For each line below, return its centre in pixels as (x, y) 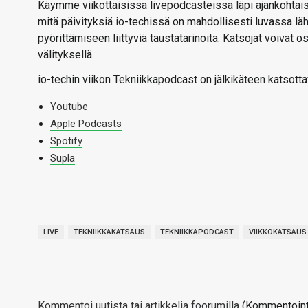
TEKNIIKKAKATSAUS (109, 232)
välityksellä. (66, 55)
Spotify (66, 141)
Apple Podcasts (86, 124)
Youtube (69, 107)
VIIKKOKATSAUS (278, 232)
